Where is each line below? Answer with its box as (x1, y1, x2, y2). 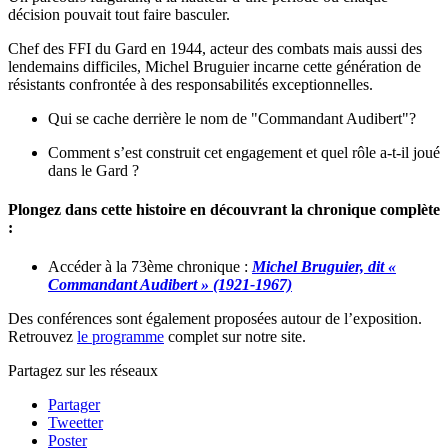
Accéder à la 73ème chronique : (48, 258, 252, 276)
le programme (77, 328, 164, 346)
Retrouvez (8, 328, 77, 346)
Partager (48, 396, 100, 414)
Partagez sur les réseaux (8, 362, 158, 380)
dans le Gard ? (48, 161, 139, 179)
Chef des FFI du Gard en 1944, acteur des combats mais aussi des (8, 39, 422, 57)
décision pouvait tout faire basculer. (8, 5, 230, 23)
